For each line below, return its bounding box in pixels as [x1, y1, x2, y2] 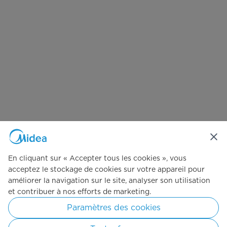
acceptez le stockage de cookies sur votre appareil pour [8, 165, 205, 173]
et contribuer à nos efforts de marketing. [8, 187, 151, 196]
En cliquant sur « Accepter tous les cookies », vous [8, 154, 186, 162]
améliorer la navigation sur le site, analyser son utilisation [8, 176, 210, 184]
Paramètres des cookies [66, 203, 161, 212]
